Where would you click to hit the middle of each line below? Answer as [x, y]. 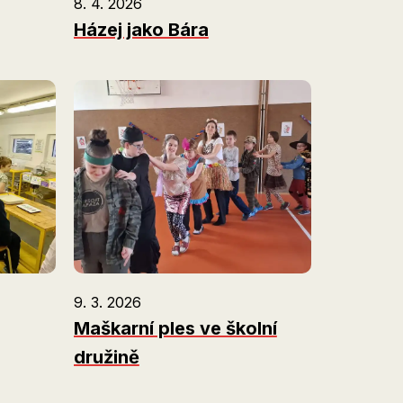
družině [106, 357]
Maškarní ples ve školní [175, 328]
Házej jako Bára [141, 30]
